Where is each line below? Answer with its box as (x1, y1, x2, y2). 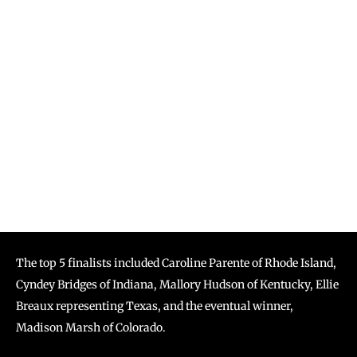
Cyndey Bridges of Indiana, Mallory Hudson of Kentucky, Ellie (16, 277, 339, 292)
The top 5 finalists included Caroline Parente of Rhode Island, (16, 256, 336, 271)
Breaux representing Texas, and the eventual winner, (16, 299, 293, 314)
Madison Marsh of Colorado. (16, 320, 166, 335)
